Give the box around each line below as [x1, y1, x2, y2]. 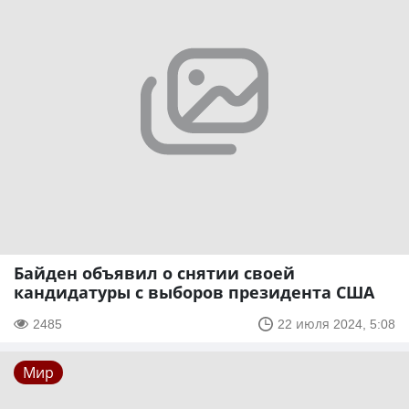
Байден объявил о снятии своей [14, 262, 295, 285]
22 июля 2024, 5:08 [278, 315, 395, 333]
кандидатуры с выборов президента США [14, 281, 374, 304]
